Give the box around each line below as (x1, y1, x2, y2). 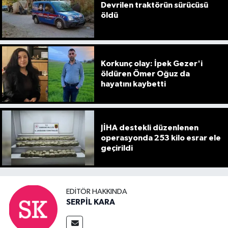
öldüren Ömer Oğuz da (100, 70, 190, 78)
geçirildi (100, 144, 133, 152)
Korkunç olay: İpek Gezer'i (100, 60, 203, 68)
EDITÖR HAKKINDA (66, 187, 127, 195)
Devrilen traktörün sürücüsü (100, 1, 208, 10)
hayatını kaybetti (100, 80, 166, 89)
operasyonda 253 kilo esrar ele (100, 133, 221, 142)
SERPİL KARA (66, 197, 115, 206)
